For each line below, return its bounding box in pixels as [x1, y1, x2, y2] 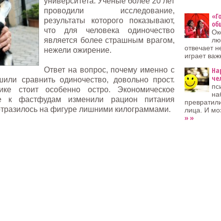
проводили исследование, [44, 6, 175, 15]
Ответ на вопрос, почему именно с [44, 66, 175, 74]
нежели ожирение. [44, 46, 111, 54]
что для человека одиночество [44, 26, 175, 35]
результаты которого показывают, [44, 16, 175, 25]
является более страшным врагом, [44, 36, 175, 44]
